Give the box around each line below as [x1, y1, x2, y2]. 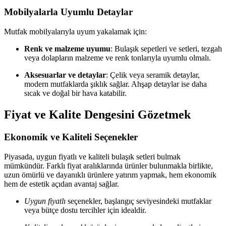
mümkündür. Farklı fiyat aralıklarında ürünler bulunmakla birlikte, [4, 161, 213, 170]
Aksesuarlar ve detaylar [24, 71, 106, 80]
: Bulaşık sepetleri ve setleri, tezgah [110, 44, 222, 53]
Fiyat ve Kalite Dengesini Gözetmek [4, 107, 191, 121]
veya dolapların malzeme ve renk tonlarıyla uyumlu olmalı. [24, 53, 211, 63]
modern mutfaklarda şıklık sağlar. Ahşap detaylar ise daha [24, 80, 207, 89]
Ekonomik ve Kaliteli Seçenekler [4, 131, 138, 142]
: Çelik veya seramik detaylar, [106, 71, 200, 80]
